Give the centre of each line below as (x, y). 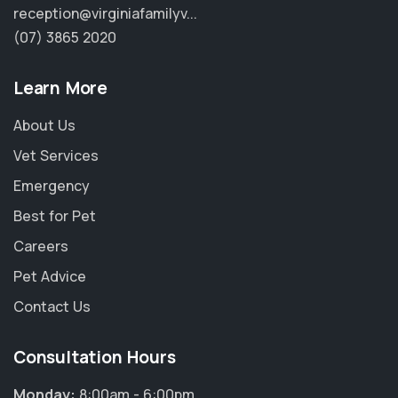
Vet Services (56, 156)
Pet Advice (50, 277)
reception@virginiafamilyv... (105, 14)
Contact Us (52, 307)
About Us (44, 126)
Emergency (52, 186)
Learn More (60, 88)
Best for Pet (55, 216)
